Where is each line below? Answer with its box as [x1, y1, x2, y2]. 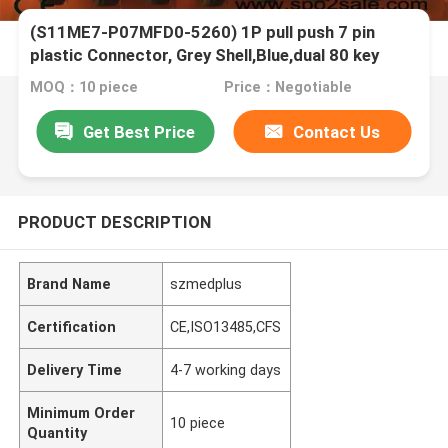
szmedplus [170, 275, 243, 292]
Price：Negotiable [223, 79, 352, 96]
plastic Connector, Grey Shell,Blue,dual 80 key [30, 45, 380, 66]
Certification [27, 318, 117, 335]
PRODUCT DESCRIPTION [17, 211, 211, 232]
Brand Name [27, 275, 112, 292]
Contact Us [293, 121, 381, 142]
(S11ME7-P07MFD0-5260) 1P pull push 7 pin [30, 22, 376, 43]
